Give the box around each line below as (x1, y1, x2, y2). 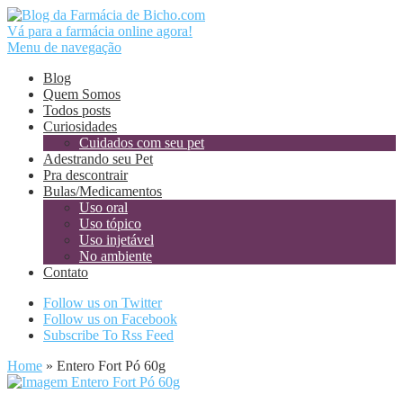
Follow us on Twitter (43, 295, 162, 310)
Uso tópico (79, 216, 141, 231)
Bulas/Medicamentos (43, 184, 162, 199)
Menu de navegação (7, 40, 121, 55)
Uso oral (79, 200, 128, 215)
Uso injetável (79, 232, 154, 247)
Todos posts (43, 103, 111, 118)
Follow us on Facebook (43, 311, 177, 327)
